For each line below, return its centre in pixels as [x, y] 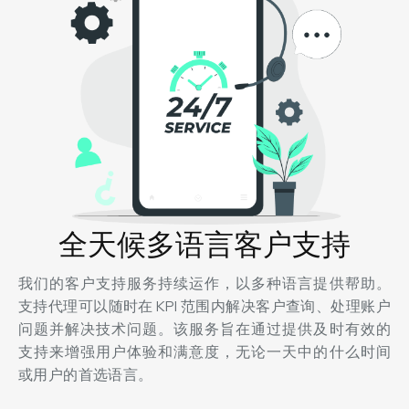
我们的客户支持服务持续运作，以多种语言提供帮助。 [204, 284]
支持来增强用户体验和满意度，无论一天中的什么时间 [204, 352]
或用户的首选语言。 [86, 375]
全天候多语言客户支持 [204, 245]
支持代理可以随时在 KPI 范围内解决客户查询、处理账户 [204, 307]
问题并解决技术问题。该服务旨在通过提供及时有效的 [204, 330]
